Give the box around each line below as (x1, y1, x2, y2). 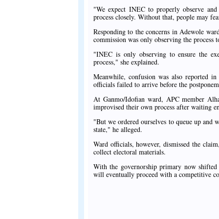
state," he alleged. (93, 125, 142, 134)
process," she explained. (93, 57, 159, 67)
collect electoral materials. (93, 147, 166, 157)
